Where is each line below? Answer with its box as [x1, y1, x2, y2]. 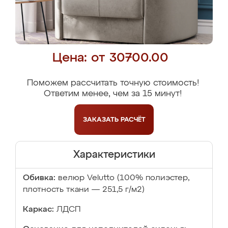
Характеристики [73, 150, 155, 160]
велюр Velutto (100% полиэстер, [58, 174, 189, 182]
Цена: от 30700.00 [52, 52, 168, 65]
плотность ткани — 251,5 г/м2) [23, 186, 145, 194]
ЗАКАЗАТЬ [82, 116, 121, 123]
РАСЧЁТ [120, 116, 146, 123]
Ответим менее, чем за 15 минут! [44, 90, 182, 98]
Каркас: [23, 206, 54, 214]
